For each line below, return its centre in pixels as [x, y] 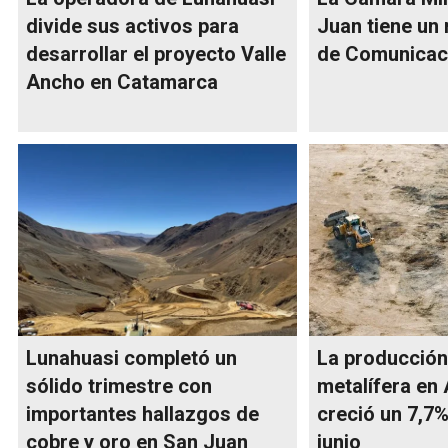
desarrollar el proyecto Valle [156, 54]
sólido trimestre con [119, 386]
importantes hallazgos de [142, 414]
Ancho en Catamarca [122, 82]
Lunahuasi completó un [131, 358]
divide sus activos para [132, 26]
